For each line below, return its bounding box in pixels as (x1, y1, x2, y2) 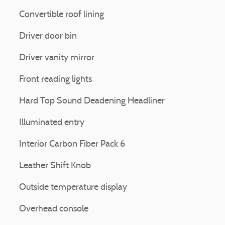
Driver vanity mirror (19, 53, 94, 63)
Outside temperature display (19, 182, 127, 192)
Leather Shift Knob (19, 161, 91, 171)
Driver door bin (19, 31, 77, 41)
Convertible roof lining (19, 10, 104, 20)
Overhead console (19, 204, 88, 214)
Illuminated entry (19, 118, 84, 128)
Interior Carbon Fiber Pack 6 (19, 139, 125, 149)
